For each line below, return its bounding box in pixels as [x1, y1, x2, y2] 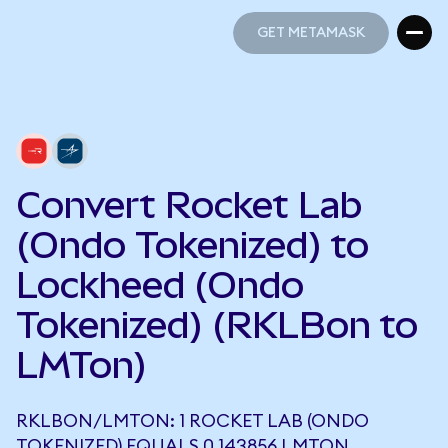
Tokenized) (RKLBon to [16, 304, 418, 346]
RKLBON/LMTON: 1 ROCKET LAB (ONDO [16, 412, 369, 430]
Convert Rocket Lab [16, 184, 362, 226]
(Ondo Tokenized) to [16, 224, 369, 266]
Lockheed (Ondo [16, 264, 304, 306]
